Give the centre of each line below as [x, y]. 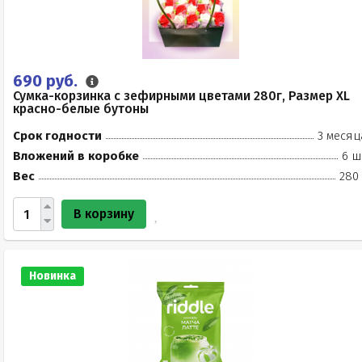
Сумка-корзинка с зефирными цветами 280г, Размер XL [181, 96]
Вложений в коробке [76, 156]
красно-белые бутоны [81, 109]
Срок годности [57, 136]
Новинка [53, 276]
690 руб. [47, 81]
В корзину [104, 214]
